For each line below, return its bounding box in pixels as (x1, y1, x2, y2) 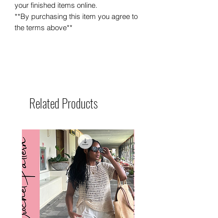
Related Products (29, 93, 98, 112)
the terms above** (15, 22, 73, 32)
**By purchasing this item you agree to (15, 11, 138, 21)
